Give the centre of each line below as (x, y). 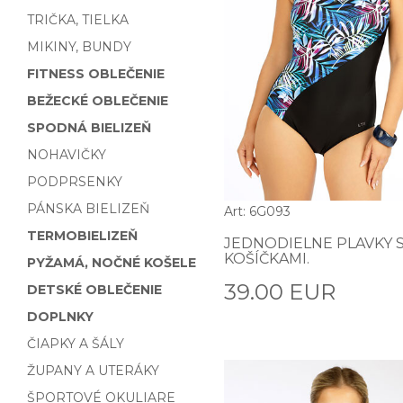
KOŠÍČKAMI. (267, 259)
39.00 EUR (280, 292)
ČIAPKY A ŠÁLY (76, 344)
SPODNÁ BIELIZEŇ (89, 128)
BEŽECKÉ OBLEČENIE (98, 101)
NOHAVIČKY (67, 155)
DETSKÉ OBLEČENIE (94, 290)
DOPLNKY (60, 317)
